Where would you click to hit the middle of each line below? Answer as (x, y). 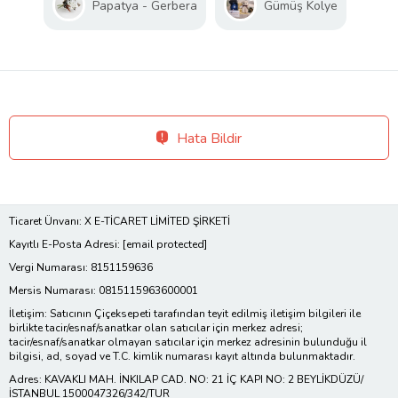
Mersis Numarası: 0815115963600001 (103, 290)
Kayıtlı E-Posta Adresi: (66, 244)
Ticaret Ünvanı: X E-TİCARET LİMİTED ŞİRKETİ (119, 221)
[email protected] (165, 244)
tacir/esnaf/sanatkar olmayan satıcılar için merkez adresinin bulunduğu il (188, 342)
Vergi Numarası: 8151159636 (81, 267)
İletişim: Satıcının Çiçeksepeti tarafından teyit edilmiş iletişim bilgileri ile (185, 313)
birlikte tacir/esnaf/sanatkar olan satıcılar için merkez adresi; (156, 327)
